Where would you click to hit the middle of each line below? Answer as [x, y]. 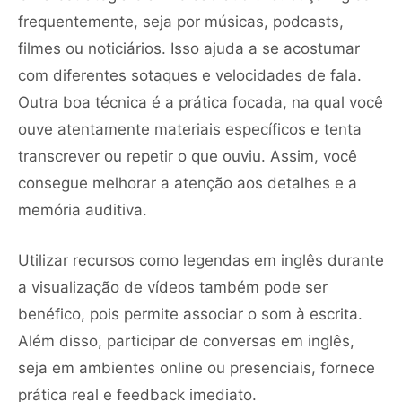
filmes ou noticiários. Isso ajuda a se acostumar [189, 48]
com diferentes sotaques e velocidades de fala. [190, 75]
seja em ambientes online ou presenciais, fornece [197, 367]
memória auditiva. [83, 210]
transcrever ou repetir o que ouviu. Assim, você [188, 156]
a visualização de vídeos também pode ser [173, 287]
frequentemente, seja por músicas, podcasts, [181, 21]
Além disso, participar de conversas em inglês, [186, 341]
